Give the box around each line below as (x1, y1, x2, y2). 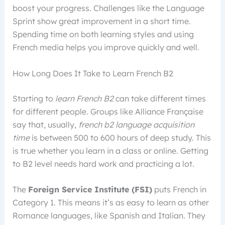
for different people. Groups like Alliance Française (12, 106, 203, 117)
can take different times (113, 93, 206, 103)
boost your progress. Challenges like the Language (12, 3, 204, 14)
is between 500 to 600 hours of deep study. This (29, 132, 211, 143)
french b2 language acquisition (78, 119, 194, 130)
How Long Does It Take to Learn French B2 (12, 68, 173, 78)
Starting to (12, 93, 55, 103)
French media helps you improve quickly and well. (12, 42, 199, 53)
